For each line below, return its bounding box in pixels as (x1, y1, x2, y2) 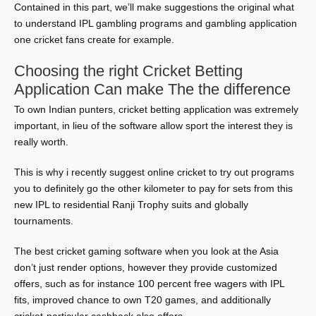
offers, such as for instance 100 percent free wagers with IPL (14, 278, 284, 289)
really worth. (14, 136, 68, 147)
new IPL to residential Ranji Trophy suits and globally (14, 199, 248, 210)
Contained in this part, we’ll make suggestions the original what (14, 1, 294, 13)
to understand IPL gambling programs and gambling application (14, 18, 297, 29)
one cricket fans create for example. (14, 34, 174, 45)
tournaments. (14, 215, 73, 226)
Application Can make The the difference (14, 80, 291, 98)
